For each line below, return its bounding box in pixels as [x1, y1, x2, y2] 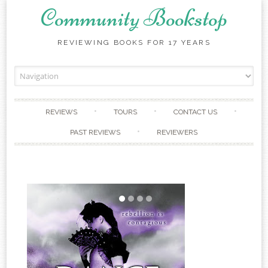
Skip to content [133, 67, 192, 77]
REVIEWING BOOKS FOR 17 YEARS [57, 38, 211, 47]
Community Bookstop [41, 4, 227, 32]
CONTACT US [173, 108, 217, 116]
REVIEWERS [157, 128, 198, 136]
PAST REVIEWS [70, 128, 121, 136]
